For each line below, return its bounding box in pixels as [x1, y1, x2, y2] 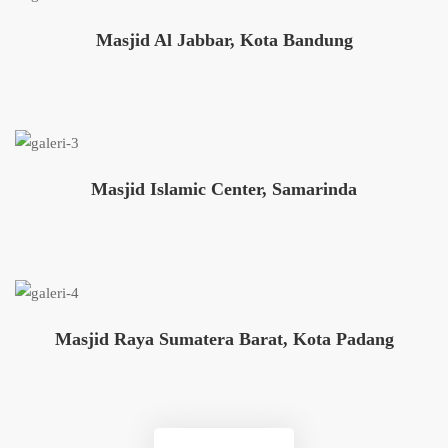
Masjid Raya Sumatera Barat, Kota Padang [54, 328, 394, 349]
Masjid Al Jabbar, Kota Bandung [95, 29, 353, 50]
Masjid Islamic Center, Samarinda [91, 179, 357, 200]
